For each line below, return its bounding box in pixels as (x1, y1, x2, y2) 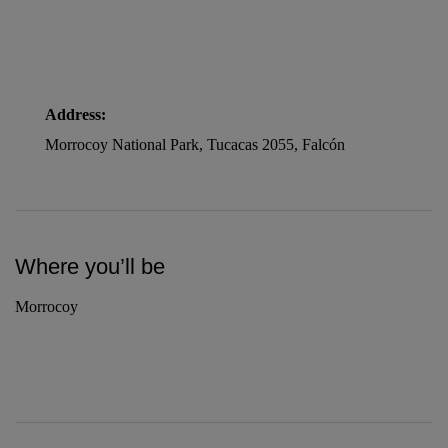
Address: (45, 105, 106, 123)
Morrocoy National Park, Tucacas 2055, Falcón (45, 135, 345, 153)
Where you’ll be (15, 253, 165, 279)
